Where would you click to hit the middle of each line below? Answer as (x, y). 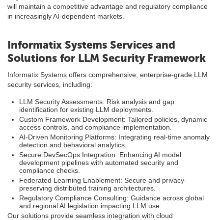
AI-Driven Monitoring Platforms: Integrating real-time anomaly (114, 137)
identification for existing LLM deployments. (86, 110)
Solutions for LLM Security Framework (107, 58)
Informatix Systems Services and (91, 45)
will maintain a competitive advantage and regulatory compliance (108, 6)
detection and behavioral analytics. (73, 145)
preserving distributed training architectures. (87, 188)
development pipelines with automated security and (99, 163)
